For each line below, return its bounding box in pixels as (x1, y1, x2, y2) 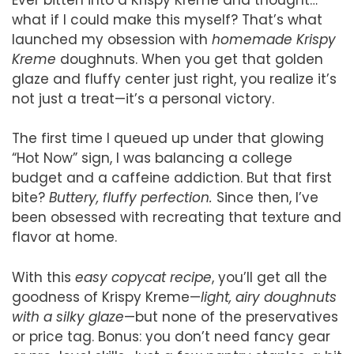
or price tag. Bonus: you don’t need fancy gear (12, 326, 330, 346)
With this (12, 267, 75, 287)
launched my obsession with (12, 29, 212, 49)
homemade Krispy (212, 29, 336, 49)
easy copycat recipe (75, 267, 212, 287)
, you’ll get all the (212, 267, 327, 287)
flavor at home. (12, 228, 117, 247)
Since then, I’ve (213, 188, 318, 208)
